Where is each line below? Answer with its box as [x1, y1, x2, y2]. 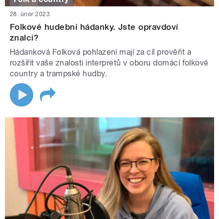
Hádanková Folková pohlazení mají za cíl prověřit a [10, 47, 192, 57]
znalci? [10, 32, 39, 43]
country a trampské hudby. [10, 68, 107, 78]
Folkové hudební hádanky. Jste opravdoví [10, 22, 178, 32]
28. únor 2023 [10, 10, 50, 18]
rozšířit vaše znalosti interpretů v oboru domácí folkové [10, 58, 209, 67]
